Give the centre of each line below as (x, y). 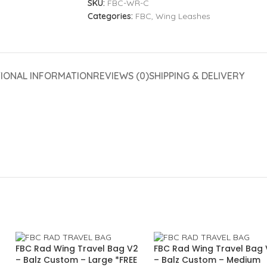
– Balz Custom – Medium (207, 260)
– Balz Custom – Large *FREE (76, 260)
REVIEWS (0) (121, 76)
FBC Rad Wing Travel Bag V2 (77, 248)
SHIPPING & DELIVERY (196, 76)
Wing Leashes (183, 16)
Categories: (110, 16)
